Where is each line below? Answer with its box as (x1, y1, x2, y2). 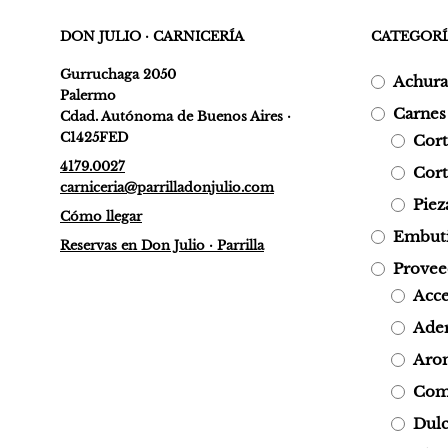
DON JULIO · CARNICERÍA (60, 27, 244, 45)
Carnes (393, 103, 446, 123)
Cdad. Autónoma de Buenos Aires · (60, 107, 291, 125)
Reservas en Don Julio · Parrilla (60, 236, 264, 254)
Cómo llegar (60, 207, 142, 225)
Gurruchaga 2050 (60, 65, 176, 83)
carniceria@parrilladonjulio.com (60, 178, 274, 196)
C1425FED (60, 128, 128, 146)
